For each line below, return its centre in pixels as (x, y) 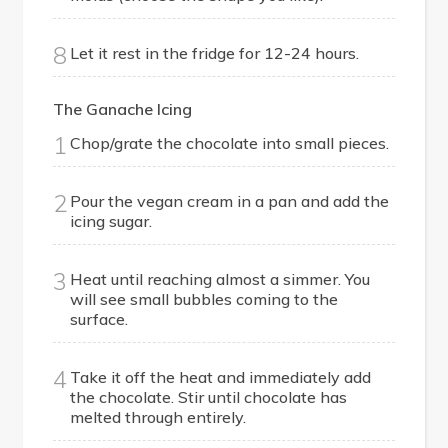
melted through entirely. (158, 417)
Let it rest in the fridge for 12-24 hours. (215, 53)
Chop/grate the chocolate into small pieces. (230, 143)
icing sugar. (111, 221)
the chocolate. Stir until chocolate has (209, 397)
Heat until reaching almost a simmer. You (220, 279)
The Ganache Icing (122, 109)
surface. (99, 319)
